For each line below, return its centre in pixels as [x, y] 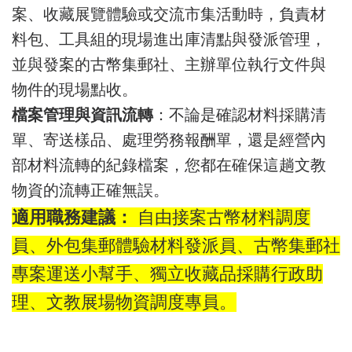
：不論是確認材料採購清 [240, 115]
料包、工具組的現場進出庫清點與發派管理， [169, 39]
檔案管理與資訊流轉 [82, 115]
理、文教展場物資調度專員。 [124, 302]
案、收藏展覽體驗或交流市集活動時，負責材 [169, 14]
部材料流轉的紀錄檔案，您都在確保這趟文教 [169, 165]
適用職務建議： [72, 217]
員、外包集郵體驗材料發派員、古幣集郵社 [176, 246]
